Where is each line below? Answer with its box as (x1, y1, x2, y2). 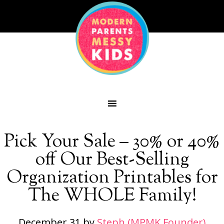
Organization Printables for (6, 165, 218, 191)
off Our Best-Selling (35, 147, 189, 173)
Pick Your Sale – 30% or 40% (4, 129, 220, 155)
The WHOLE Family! (27, 183, 196, 209)
